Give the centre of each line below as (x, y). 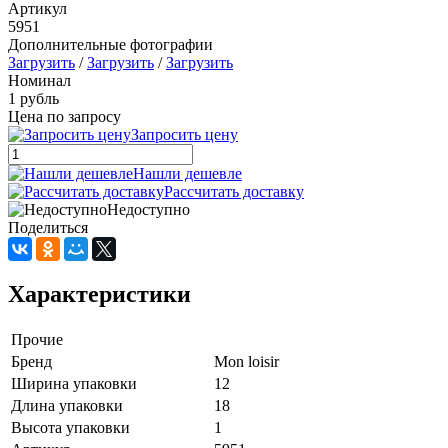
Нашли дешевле (187, 173)
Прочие (37, 339)
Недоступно (148, 209)
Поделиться (48, 227)
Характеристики (99, 293)
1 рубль (33, 98)
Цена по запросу (64, 116)
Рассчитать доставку (234, 191)
